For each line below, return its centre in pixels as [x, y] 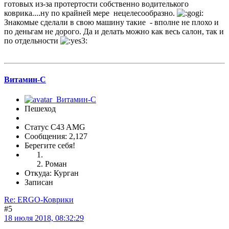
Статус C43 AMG [55, 127]
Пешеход [40, 109]
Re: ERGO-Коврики [39, 200]
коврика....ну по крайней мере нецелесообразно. [90, 13]
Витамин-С [25, 79]
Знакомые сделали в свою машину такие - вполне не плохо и [111, 22]
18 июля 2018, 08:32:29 [44, 218]
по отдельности [32, 41]
